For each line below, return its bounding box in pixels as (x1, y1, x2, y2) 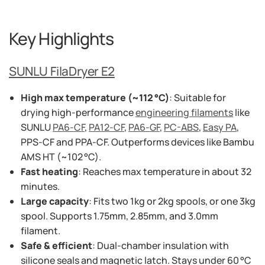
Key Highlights (9, 27, 114, 50)
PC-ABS (164, 121, 199, 134)
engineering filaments (135, 106, 233, 119)
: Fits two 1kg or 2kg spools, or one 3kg (89, 195, 256, 208)
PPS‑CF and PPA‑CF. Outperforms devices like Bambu (21, 135, 254, 149)
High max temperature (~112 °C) (21, 91, 169, 105)
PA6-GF (128, 121, 160, 134)
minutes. (21, 180, 60, 193)
